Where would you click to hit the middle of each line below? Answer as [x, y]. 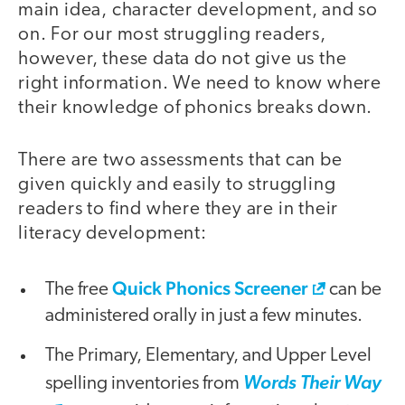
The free [79, 289]
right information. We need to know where [200, 83]
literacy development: [113, 234]
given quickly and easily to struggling [177, 185]
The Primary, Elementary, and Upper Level [208, 355]
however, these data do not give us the [183, 59]
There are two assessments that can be [180, 161]
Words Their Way [312, 383]
